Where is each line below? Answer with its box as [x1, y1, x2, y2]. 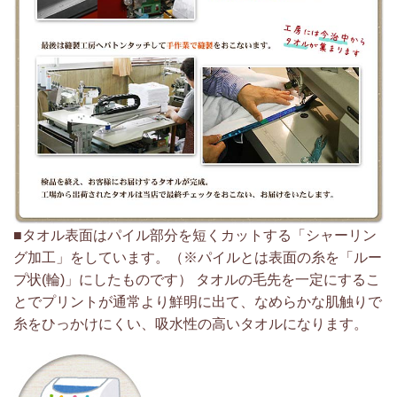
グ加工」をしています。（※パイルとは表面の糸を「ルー [13, 249, 382, 265]
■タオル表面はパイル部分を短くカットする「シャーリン [13, 227, 377, 243]
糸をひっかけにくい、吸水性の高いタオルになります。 [13, 315, 368, 331]
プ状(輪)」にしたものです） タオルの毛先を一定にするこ [13, 271, 380, 287]
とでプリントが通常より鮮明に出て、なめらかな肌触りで [13, 293, 382, 309]
